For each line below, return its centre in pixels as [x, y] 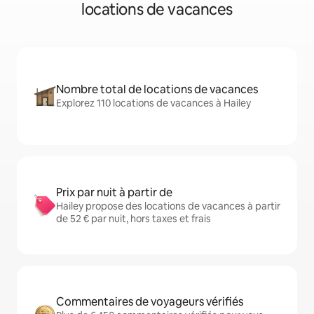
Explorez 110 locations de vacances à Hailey [153, 103]
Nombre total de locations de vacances [157, 90]
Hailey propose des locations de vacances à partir [168, 206]
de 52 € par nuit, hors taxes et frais [134, 219]
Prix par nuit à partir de [114, 193]
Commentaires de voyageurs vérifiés [150, 302]
